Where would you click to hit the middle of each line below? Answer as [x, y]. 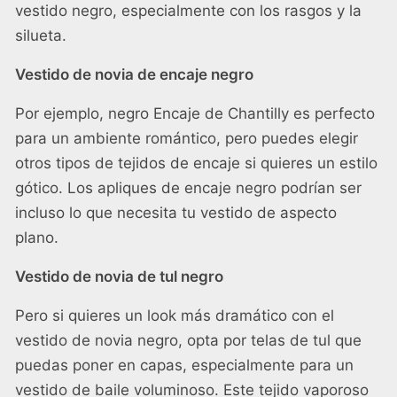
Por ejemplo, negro [84, 114]
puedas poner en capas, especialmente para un [184, 366]
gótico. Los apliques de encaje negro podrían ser [188, 188]
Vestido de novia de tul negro [119, 277]
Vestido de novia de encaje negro [134, 75]
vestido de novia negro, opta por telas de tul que [188, 341]
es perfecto [332, 114]
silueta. [41, 36]
